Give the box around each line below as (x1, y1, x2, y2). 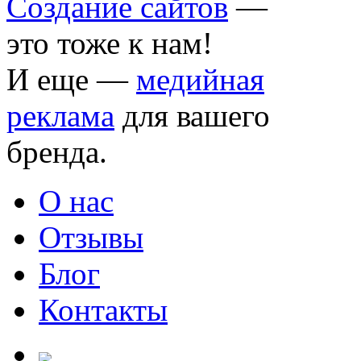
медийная (136, 62, 264, 97)
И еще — (6, 62, 136, 97)
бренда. (6, 135, 107, 169)
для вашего (114, 98, 270, 133)
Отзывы (39, 220, 143, 255)
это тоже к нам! (6, 26, 213, 60)
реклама (6, 98, 114, 133)
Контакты (39, 293, 168, 327)
